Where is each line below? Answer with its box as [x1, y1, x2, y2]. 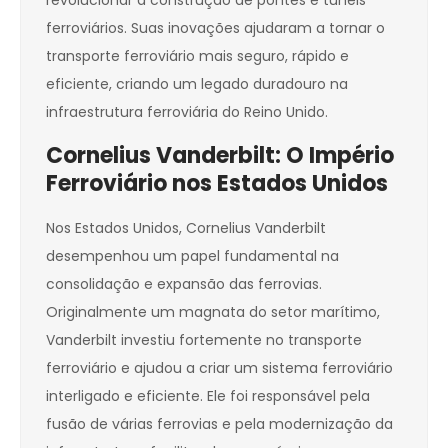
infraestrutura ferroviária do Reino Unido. [46, 102, 328, 123]
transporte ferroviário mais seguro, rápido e [46, 46, 349, 67]
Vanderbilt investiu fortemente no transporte [46, 330, 362, 351]
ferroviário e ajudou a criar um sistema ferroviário [46, 358, 393, 379]
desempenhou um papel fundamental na [46, 246, 339, 267]
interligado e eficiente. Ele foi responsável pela [46, 386, 370, 407]
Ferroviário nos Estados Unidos [46, 168, 388, 200]
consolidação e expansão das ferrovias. [46, 274, 322, 295]
